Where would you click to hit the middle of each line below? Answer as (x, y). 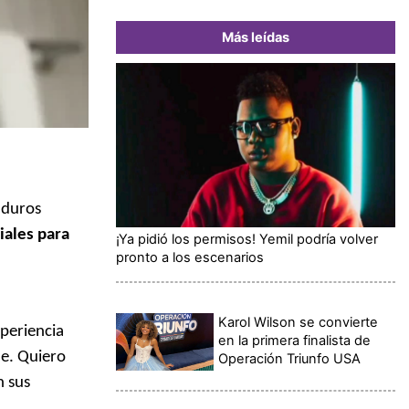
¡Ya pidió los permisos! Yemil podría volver (247, 239)
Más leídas (256, 37)
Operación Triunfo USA (290, 358)
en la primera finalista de (295, 340)
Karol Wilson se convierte (299, 322)
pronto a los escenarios (190, 257)
